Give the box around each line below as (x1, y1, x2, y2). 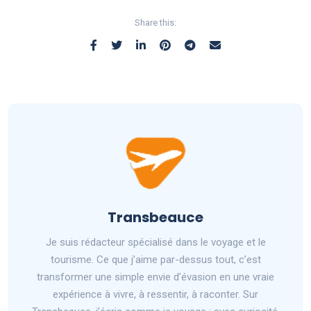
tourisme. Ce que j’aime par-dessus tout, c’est (50, 253, 261, 266)
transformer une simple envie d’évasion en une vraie (37, 270, 274, 283)
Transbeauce (108, 207, 203, 227)
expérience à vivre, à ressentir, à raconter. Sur (53, 287, 258, 301)
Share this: (135, 17, 176, 28)
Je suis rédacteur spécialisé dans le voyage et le (45, 235, 266, 249)
